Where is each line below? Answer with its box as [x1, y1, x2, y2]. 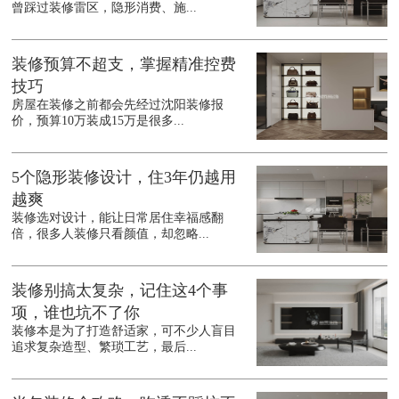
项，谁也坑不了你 [12, 304, 141, 322]
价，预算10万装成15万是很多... [12, 114, 185, 128]
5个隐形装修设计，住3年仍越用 [12, 168, 237, 187]
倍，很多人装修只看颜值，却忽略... [12, 227, 210, 241]
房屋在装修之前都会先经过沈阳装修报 [12, 98, 224, 112]
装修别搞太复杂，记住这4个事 [12, 281, 229, 300]
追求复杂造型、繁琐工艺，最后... [12, 340, 198, 354]
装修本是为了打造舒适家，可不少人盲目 [12, 324, 237, 338]
